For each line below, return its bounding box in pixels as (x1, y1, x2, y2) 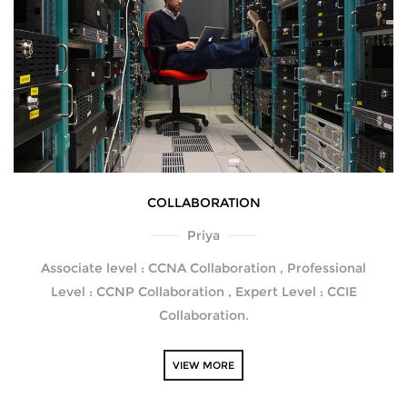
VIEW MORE (173, 358, 234, 372)
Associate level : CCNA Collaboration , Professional (41, 259, 366, 276)
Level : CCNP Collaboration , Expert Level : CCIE (50, 283, 357, 300)
